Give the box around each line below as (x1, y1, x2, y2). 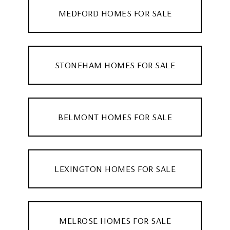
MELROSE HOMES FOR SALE (59, 214, 171, 226)
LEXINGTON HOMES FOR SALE (54, 162, 176, 175)
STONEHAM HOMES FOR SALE (54, 59, 176, 71)
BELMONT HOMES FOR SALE (58, 110, 172, 123)
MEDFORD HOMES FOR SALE (58, 7, 172, 19)
